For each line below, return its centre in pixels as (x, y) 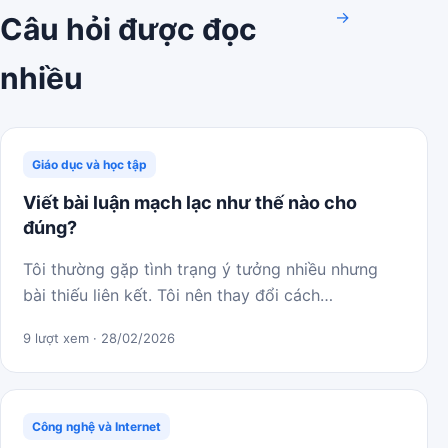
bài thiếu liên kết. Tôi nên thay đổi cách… (178, 295)
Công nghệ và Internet (96, 426)
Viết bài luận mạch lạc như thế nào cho (190, 202)
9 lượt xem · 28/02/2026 (99, 338)
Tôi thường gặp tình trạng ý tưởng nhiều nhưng (200, 269)
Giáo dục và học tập (89, 164)
